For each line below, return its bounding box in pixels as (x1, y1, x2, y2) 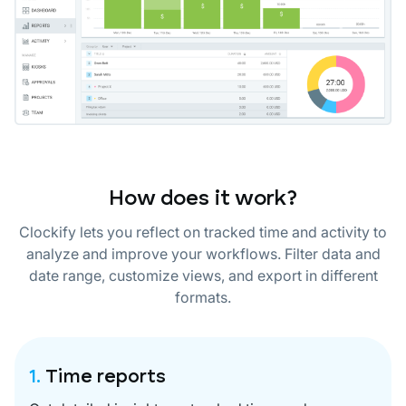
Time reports (45, 367, 166, 387)
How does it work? (109, 188, 297, 210)
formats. (175, 287, 231, 306)
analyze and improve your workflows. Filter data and (25, 244, 381, 263)
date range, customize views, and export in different (28, 266, 378, 285)
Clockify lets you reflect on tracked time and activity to (19, 222, 387, 241)
